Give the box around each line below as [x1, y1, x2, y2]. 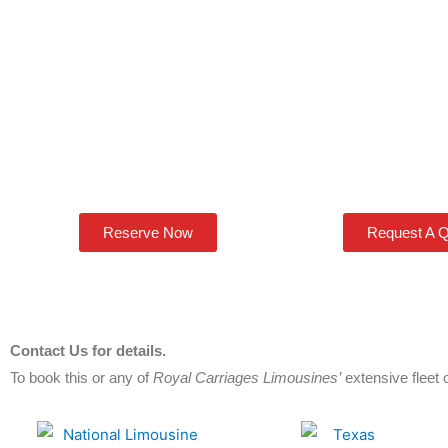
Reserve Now [102, 224, 193, 241]
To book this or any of [10, 368, 153, 386]
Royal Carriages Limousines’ [153, 368, 341, 386]
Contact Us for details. [10, 341, 166, 359]
